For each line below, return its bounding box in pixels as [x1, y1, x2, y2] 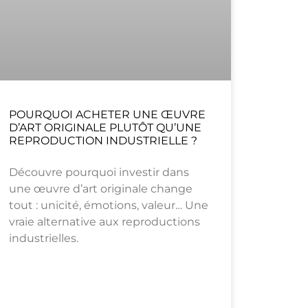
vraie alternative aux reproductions [8, 215, 200, 229]
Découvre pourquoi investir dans [8, 166, 189, 179]
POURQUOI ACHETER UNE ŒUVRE [8, 108, 206, 122]
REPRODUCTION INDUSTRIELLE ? [8, 134, 197, 148]
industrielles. [8, 232, 78, 245]
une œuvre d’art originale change [8, 182, 192, 196]
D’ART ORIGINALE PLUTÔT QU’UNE [8, 121, 201, 135]
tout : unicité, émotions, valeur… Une [8, 199, 208, 212]
